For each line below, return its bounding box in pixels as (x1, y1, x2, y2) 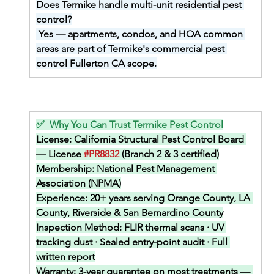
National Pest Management (96, 163, 217, 175)
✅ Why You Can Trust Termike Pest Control (35, 119, 223, 131)
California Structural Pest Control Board (73, 133, 246, 146)
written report (35, 251, 95, 263)
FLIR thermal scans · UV (124, 221, 226, 234)
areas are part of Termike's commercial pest (35, 43, 227, 55)
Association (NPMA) (35, 177, 121, 190)
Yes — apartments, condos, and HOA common (38, 28, 245, 40)
